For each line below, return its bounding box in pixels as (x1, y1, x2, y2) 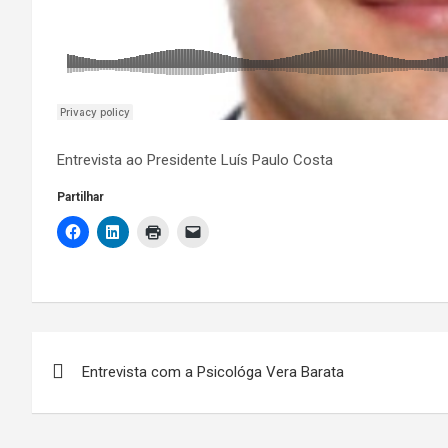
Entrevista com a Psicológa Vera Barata (82, 362, 344, 381)
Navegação (31, 331, 190, 370)
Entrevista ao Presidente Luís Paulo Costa (57, 150, 333, 169)
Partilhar (57, 189, 104, 204)
